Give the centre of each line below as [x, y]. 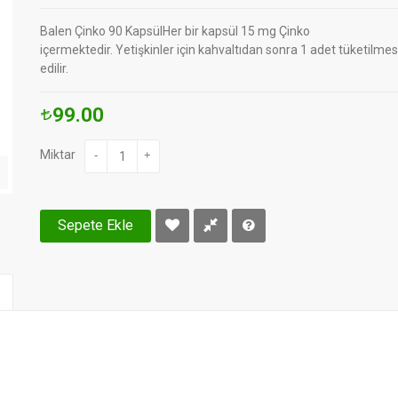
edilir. [55, 68]
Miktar [58, 155]
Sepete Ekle [96, 225]
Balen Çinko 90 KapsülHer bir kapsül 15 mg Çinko [175, 31]
